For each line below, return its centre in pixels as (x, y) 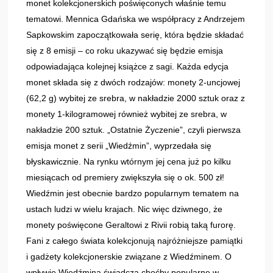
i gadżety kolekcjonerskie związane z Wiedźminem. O (129, 256)
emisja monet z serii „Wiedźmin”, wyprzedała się (119, 145)
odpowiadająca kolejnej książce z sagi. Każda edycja (128, 66)
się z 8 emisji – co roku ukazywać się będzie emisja (125, 50)
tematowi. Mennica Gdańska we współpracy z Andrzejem (136, 19)
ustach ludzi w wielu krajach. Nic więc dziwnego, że (125, 209)
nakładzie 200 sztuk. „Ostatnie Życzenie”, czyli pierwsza (134, 129)
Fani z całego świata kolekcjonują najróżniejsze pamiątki (135, 240)
